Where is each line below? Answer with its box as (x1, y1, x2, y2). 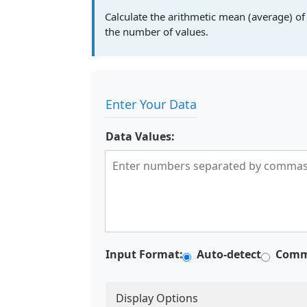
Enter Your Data (106, 96, 197, 112)
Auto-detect (197, 247, 261, 262)
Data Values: (106, 129, 175, 144)
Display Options (116, 291, 198, 306)
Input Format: (106, 247, 183, 262)
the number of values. (105, 25, 208, 38)
